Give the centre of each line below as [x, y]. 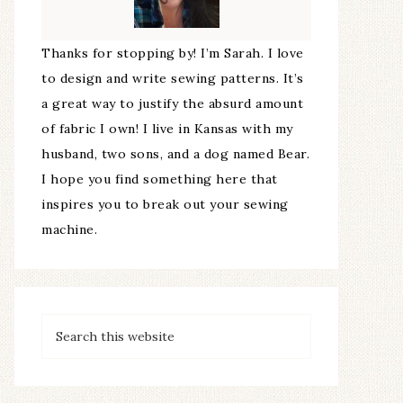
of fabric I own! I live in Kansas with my [167, 128]
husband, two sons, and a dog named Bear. [175, 153]
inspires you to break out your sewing [165, 204]
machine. [69, 229]
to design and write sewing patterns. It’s [173, 78]
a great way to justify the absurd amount [172, 103]
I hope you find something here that [160, 179]
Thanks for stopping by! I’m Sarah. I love [173, 53]
